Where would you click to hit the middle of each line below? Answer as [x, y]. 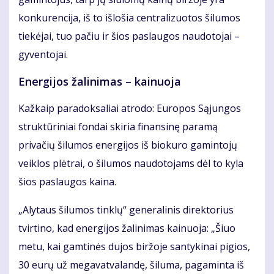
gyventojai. [43, 55]
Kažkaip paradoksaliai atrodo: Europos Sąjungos [130, 109]
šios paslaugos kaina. [67, 182]
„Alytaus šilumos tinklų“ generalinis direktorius [126, 210]
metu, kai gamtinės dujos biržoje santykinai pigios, [134, 247]
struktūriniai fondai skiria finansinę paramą [118, 127]
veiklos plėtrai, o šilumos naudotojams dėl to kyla [131, 164]
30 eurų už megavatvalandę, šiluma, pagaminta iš [131, 265]
